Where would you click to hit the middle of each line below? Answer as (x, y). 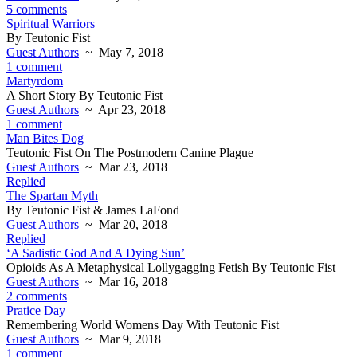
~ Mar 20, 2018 (123, 224)
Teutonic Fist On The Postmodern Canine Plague (130, 153)
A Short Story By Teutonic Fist (84, 95)
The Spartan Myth (52, 196)
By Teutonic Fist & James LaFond (93, 210)
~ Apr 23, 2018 (122, 110)
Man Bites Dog (45, 138)
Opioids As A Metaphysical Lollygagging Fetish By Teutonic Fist (171, 267)
